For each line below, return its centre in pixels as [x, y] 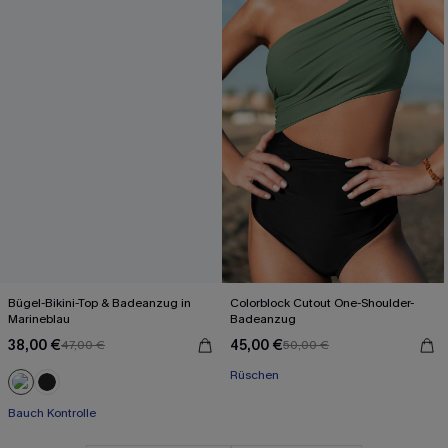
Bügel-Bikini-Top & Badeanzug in [100, 303]
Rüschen [254, 375]
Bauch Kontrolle [52, 413]
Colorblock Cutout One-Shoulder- [322, 303]
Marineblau [39, 319]
